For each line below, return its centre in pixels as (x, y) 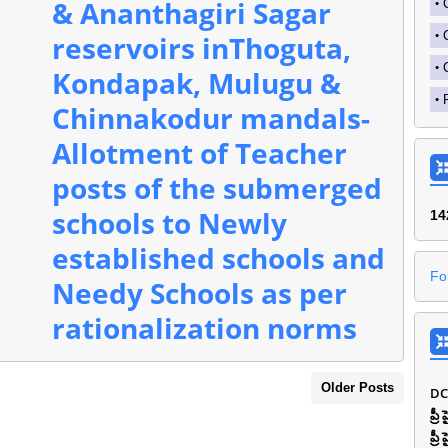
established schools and (218, 258)
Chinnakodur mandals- (211, 118)
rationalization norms (204, 328)
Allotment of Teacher (199, 153)
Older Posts (357, 387)
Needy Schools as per (199, 293)
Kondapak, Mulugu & (196, 83)
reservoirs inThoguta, (201, 48)
